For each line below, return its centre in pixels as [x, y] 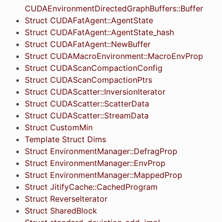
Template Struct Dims [65, 139]
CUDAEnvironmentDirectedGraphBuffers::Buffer [114, 8]
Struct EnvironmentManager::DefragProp [101, 151]
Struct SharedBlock [61, 210]
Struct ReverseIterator [66, 198]
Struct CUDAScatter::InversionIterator [95, 91]
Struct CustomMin [58, 127]
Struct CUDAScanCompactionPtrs [88, 80]
